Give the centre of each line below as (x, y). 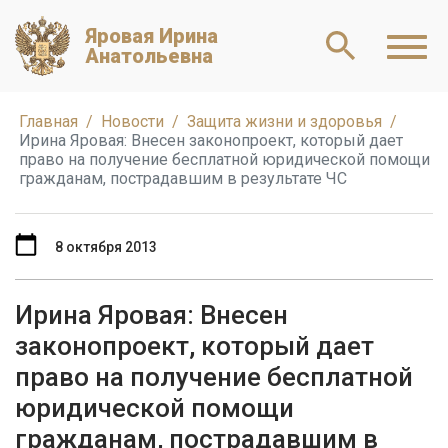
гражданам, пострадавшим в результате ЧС (183, 178)
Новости (132, 121)
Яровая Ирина (151, 36)
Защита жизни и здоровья (284, 121)
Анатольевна (149, 56)
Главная (48, 121)
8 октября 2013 (106, 246)
